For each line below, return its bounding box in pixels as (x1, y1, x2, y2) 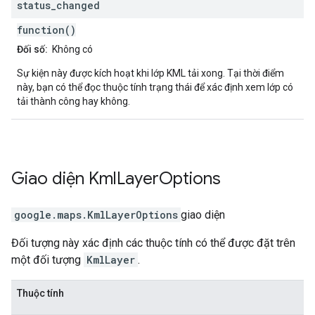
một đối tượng (11, 253, 84, 267)
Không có (48, 44, 93, 56)
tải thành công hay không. (17, 96, 130, 108)
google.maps (14, 208, 82, 222)
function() (17, 23, 76, 37)
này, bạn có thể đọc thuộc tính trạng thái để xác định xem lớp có (17, 82, 293, 94)
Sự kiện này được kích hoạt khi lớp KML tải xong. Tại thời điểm (17, 67, 284, 79)
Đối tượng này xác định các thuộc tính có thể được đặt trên (11, 236, 295, 250)
